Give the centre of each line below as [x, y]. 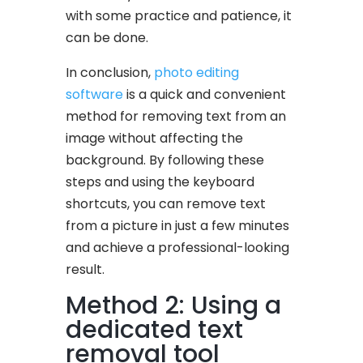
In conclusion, [110, 72]
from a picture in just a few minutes [178, 225]
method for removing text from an [176, 116]
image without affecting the [155, 138]
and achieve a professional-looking [178, 247]
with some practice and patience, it [179, 15]
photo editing [197, 72]
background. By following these [165, 160]
